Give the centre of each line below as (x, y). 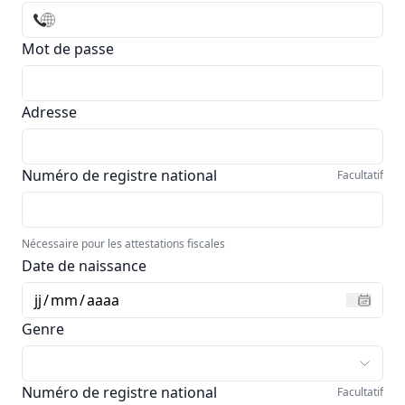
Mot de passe (68, 48)
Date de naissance (84, 265)
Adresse (49, 112)
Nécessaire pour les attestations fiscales (123, 243)
